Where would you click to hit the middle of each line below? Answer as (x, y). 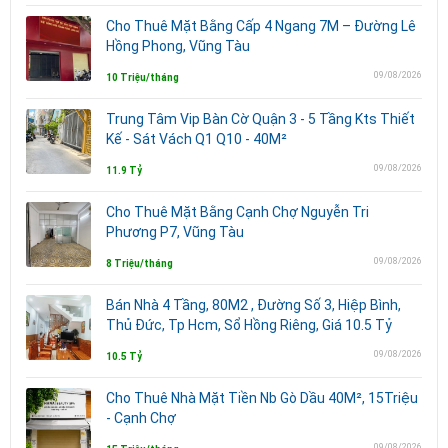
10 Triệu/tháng (142, 77)
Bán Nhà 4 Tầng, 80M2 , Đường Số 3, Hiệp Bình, (253, 304)
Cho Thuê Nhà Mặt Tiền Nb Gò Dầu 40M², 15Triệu (262, 397)
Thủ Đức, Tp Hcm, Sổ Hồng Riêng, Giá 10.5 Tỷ (249, 324)
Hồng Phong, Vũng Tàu (178, 45)
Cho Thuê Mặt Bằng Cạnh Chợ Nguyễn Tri (237, 211)
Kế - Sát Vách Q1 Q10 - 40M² (196, 138)
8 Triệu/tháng (139, 263)
